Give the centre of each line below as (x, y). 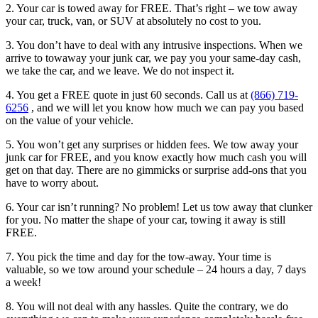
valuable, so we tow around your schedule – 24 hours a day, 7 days (156, 270)
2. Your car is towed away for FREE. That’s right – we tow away (152, 9)
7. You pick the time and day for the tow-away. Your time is (138, 257)
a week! (23, 283)
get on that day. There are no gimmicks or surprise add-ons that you (156, 170)
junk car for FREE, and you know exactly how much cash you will (156, 158)
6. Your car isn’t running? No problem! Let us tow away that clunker (159, 207)
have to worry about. (52, 183)
